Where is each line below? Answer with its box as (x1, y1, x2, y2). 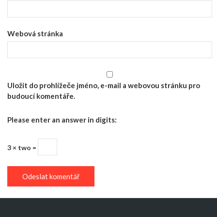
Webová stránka (7, 29, 63, 38)
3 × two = (7, 143, 38, 152)
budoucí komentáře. (7, 91, 75, 100)
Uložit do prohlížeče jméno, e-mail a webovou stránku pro (7, 80, 200, 90)
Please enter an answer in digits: (7, 115, 117, 124)
